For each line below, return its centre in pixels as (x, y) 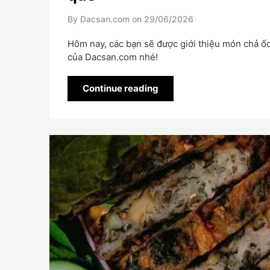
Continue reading (121, 88)
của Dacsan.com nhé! (113, 57)
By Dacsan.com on (105, 19)
